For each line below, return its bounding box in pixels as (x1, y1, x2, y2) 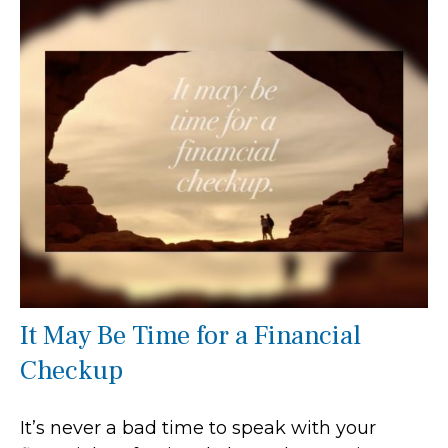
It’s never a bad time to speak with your (20, 416, 376, 439)
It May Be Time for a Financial (20, 317, 361, 353)
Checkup (20, 352, 123, 388)
